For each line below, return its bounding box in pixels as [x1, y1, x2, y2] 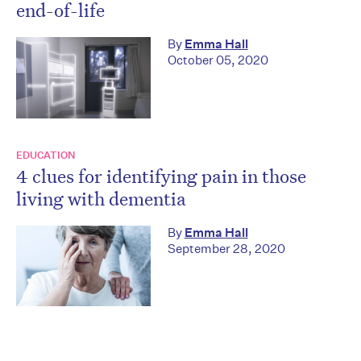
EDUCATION [16, 147, 75, 162]
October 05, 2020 [167, 52, 268, 68]
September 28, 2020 [167, 240, 285, 256]
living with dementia [16, 185, 186, 210]
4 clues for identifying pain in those [16, 163, 306, 188]
